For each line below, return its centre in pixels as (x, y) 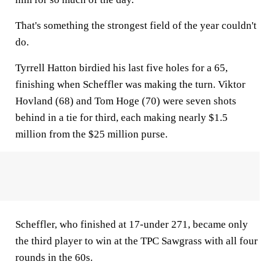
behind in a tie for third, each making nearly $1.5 (122, 118)
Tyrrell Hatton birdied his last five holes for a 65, (122, 68)
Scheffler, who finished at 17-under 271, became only (132, 224)
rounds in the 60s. (54, 258)
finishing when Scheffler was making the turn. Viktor (130, 84)
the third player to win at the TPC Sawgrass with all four (137, 241)
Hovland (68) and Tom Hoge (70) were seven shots (126, 101)
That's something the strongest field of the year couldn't (136, 25)
